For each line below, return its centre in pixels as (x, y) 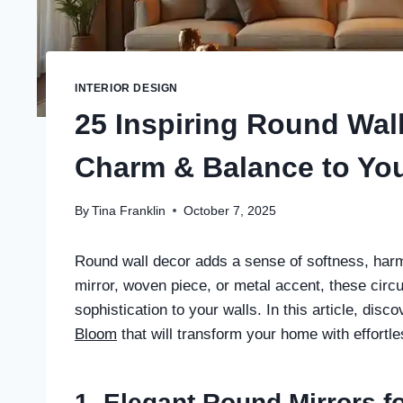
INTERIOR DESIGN (126, 89)
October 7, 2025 (230, 210)
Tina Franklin (129, 210)
